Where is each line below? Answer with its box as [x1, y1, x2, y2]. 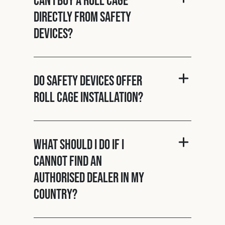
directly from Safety [34, 8, 132, 25]
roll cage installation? [34, 88, 144, 105]
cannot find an [34, 152, 102, 169]
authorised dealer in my [34, 169, 145, 185]
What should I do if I [34, 136, 125, 152]
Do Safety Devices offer [34, 72, 143, 88]
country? [34, 185, 78, 202]
